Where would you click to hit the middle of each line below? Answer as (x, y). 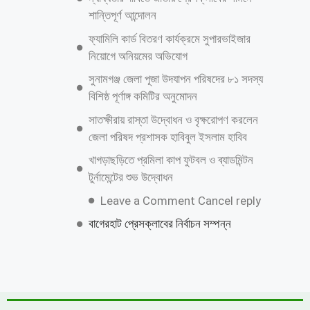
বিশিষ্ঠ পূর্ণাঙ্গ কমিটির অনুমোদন (143, 97)
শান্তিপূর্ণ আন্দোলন (122, 16)
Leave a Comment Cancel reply (181, 200)
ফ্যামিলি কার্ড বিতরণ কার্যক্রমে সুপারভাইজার (170, 38)
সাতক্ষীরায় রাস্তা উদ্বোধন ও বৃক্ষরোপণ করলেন (173, 119)
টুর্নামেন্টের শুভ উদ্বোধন (131, 177)
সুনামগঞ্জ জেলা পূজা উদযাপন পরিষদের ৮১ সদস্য (176, 79)
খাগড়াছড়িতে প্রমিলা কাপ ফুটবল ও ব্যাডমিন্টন (171, 160)
